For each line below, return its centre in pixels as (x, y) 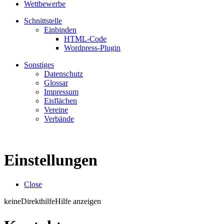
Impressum (61, 91)
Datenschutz (63, 73)
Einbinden (60, 29)
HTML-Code (85, 38)
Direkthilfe (38, 201)
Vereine (56, 109)
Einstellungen (53, 160)
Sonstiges (39, 64)
